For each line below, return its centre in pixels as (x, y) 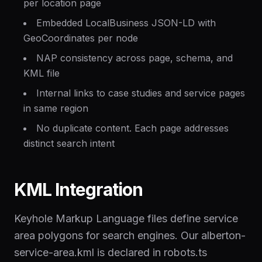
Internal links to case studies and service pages (141, 93)
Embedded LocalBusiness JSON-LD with (126, 23)
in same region (56, 108)
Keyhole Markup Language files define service (126, 218)
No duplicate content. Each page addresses (132, 128)
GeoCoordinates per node (81, 38)
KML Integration (78, 189)
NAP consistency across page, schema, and (135, 58)
